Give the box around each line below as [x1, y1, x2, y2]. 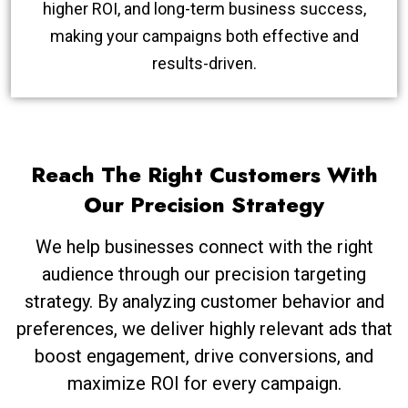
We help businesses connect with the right [35, 235, 373, 258]
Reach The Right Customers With [30, 158, 378, 190]
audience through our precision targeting [42, 262, 366, 285]
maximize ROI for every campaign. [66, 372, 342, 394]
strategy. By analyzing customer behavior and [24, 290, 384, 312]
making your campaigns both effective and [49, 25, 359, 46]
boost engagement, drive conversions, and [35, 344, 373, 367]
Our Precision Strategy [84, 188, 324, 220]
